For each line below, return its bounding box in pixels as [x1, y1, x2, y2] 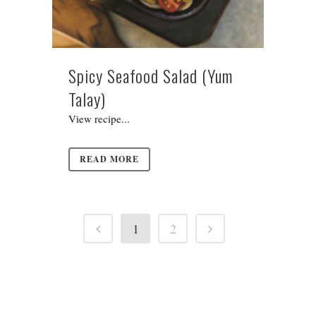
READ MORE [80, 152, 139, 165]
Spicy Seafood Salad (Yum [68, 62, 233, 88]
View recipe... [68, 111, 130, 126]
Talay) [68, 85, 106, 111]
